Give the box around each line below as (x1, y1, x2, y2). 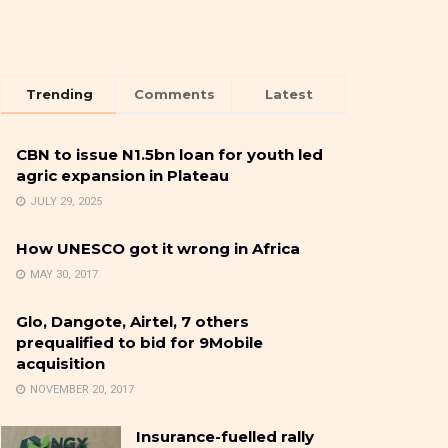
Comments (133, 86, 215, 103)
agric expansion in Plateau (16, 166, 229, 186)
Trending (25, 86, 93, 103)
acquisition (16, 354, 105, 374)
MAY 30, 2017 (27, 268, 98, 282)
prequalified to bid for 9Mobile (16, 333, 263, 353)
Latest (264, 86, 313, 103)
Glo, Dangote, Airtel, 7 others (16, 312, 249, 332)
